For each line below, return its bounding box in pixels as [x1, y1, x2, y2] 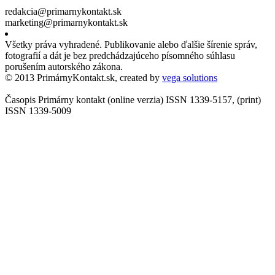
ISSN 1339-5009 [5, 105, 71, 116]
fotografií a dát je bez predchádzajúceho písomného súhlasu [5, 50, 235, 61]
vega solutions [162, 72, 217, 83]
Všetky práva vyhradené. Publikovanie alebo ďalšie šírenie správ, [5, 39, 257, 50]
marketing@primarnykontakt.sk [5, 17, 128, 28]
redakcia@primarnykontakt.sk [5, 6, 122, 17]
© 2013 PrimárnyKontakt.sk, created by [5, 72, 162, 83]
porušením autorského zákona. [5, 61, 123, 72]
